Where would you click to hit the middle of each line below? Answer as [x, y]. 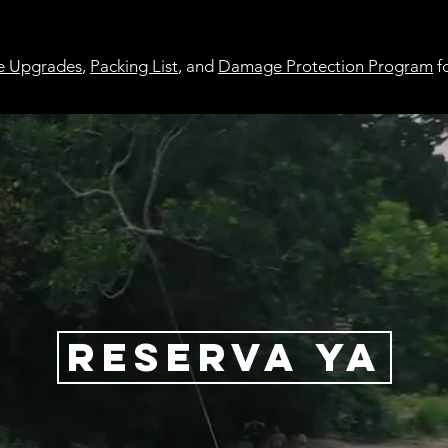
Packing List [134, 66]
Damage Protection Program [325, 66]
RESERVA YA [224, 357]
